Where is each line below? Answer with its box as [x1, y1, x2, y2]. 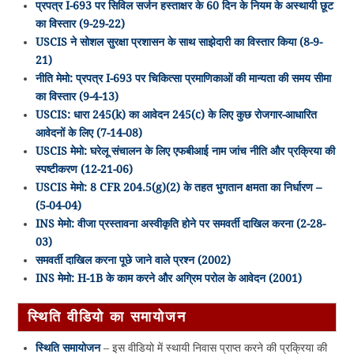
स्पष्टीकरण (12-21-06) [35, 162, 133, 175]
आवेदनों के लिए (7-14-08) [35, 126, 142, 139]
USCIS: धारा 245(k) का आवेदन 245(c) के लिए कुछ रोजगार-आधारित [35, 107, 317, 121]
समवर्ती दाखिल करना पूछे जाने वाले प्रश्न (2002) [35, 253, 231, 266]
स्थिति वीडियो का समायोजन [28, 309, 186, 326]
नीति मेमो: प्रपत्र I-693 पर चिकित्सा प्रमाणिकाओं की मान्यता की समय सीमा [35, 71, 331, 85]
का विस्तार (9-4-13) [35, 89, 119, 103]
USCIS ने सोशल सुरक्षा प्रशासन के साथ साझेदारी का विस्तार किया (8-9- [35, 35, 322, 48]
